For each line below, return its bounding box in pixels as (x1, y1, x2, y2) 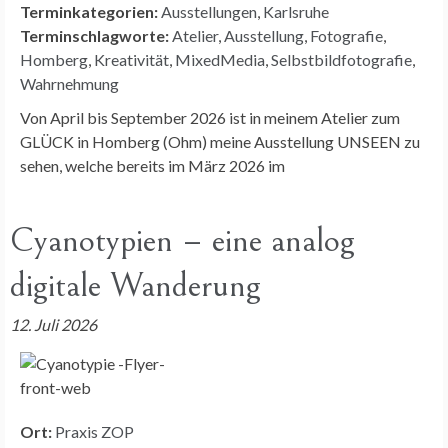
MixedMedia (175, 49, 265, 69)
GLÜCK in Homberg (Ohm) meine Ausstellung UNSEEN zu (20, 131, 420, 151)
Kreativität (94, 49, 169, 69)
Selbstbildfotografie (271, 49, 412, 69)
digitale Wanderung (10, 264, 261, 306)
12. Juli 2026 (10, 314, 97, 334)
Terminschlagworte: (20, 25, 169, 45)
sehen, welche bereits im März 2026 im (20, 155, 285, 175)
